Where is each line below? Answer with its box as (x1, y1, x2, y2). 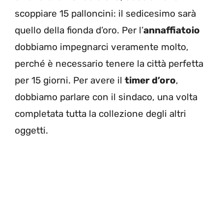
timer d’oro (125, 74, 176, 86)
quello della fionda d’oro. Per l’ (15, 24, 143, 36)
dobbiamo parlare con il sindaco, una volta (15, 91, 197, 103)
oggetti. (15, 124, 48, 136)
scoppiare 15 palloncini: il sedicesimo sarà (15, 7, 196, 19)
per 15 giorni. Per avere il (15, 74, 125, 86)
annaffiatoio (143, 24, 200, 36)
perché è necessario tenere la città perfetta (15, 57, 203, 69)
